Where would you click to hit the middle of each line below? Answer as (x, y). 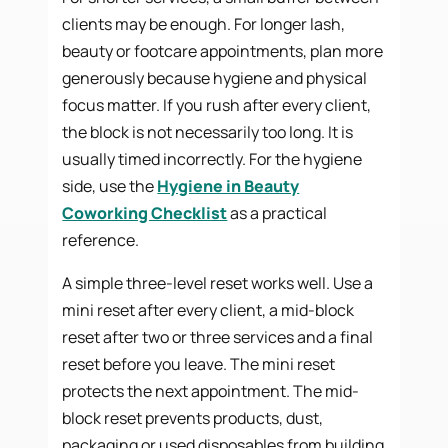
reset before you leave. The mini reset (199, 363)
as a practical (277, 212)
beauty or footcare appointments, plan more (223, 50)
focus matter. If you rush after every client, (217, 104)
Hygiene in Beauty (228, 185)
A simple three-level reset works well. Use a (218, 282)
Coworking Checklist (145, 212)
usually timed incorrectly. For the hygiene (212, 158)
